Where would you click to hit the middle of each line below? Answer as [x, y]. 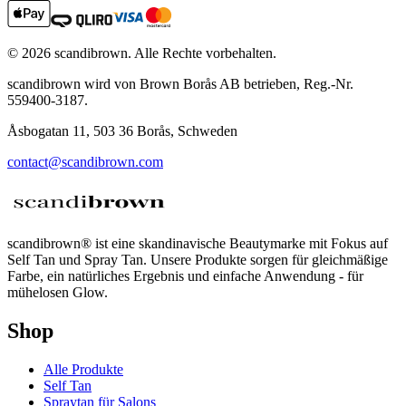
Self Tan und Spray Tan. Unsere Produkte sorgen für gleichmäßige [198, 259]
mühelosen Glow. [58, 292]
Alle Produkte [83, 369]
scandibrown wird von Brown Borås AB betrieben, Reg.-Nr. [180, 83]
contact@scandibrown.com [85, 161]
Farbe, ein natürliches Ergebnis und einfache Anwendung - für [185, 275]
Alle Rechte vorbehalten [203, 53]
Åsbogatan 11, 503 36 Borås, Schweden [122, 130]
